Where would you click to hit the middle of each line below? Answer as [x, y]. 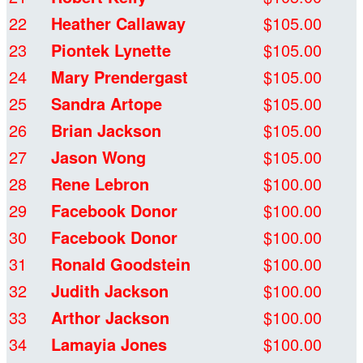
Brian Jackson [106, 130]
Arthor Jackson [110, 318]
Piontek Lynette [111, 50]
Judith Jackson [110, 291]
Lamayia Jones [109, 344]
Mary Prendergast [120, 77]
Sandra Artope [107, 104]
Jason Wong [98, 157]
